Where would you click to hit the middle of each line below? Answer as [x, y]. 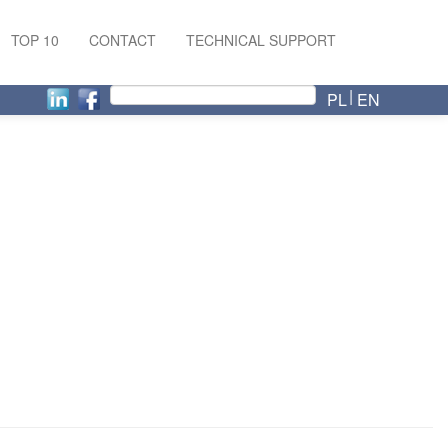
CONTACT [122, 40]
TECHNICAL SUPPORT [261, 40]
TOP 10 [35, 40]
